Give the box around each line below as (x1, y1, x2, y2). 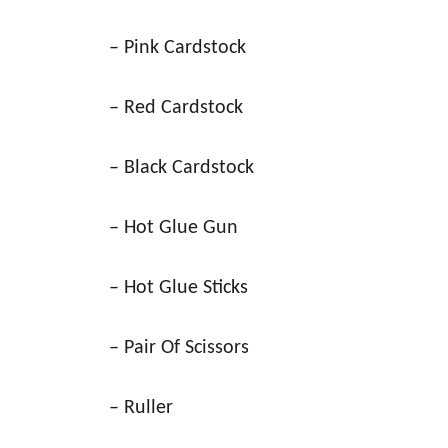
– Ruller (109, 398, 173, 418)
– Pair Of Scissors (109, 338, 249, 358)
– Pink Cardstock (109, 38, 246, 58)
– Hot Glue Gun (109, 218, 238, 238)
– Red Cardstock (109, 98, 243, 118)
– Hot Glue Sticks (109, 278, 248, 298)
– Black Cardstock (109, 158, 254, 178)
